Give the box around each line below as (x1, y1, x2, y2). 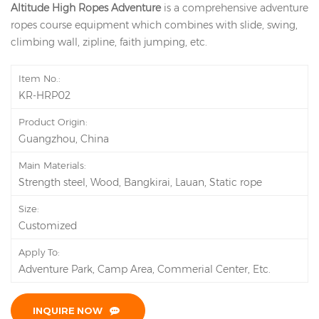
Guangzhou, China (19, 132, 109, 146)
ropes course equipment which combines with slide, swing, (11, 19, 298, 32)
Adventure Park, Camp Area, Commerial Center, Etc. (19, 263, 271, 276)
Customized (19, 219, 77, 233)
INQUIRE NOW (33, 305, 103, 317)
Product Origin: (19, 116, 88, 128)
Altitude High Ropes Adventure (11, 1, 161, 15)
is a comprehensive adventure (161, 1, 308, 15)
